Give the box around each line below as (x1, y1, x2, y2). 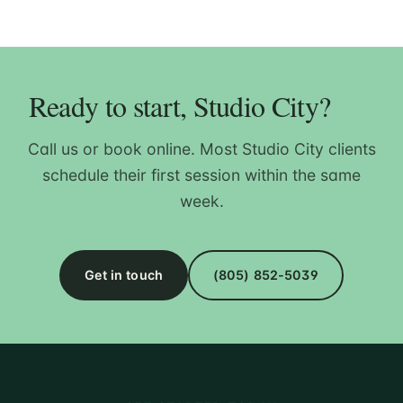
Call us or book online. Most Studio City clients (27, 139, 376, 159)
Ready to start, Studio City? (29, 86, 331, 126)
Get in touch (85, 266, 163, 282)
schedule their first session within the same (42, 166, 361, 185)
